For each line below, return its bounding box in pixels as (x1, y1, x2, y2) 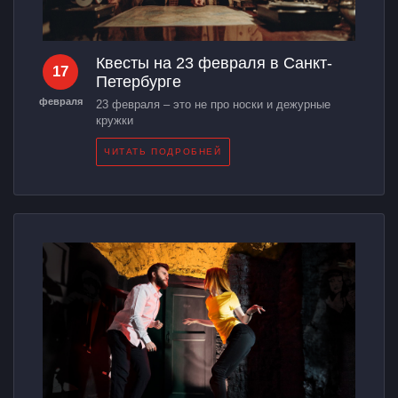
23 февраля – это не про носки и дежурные (96, 97, 330, 111)
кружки (96, 113, 133, 127)
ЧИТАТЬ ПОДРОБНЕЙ (104, 146, 222, 156)
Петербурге (96, 72, 181, 91)
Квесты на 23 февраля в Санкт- (96, 53, 332, 72)
